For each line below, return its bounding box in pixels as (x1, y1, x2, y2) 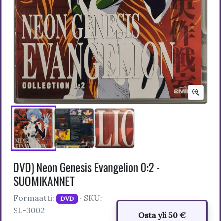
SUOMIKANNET (13, 172, 75, 190)
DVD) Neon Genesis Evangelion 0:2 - (13, 158, 160, 176)
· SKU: (77, 193, 102, 203)
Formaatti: (13, 193, 56, 203)
